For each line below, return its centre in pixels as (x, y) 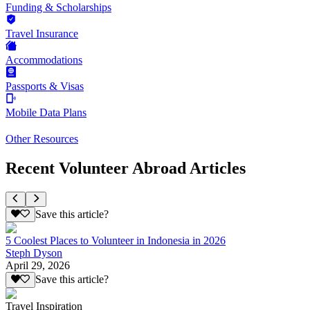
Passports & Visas (45, 86)
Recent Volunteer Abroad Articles (126, 168)
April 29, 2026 (38, 266)
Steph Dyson (34, 253)
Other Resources (42, 138)
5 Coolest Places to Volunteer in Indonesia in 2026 (116, 241)
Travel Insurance (42, 33)
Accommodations (44, 60)
